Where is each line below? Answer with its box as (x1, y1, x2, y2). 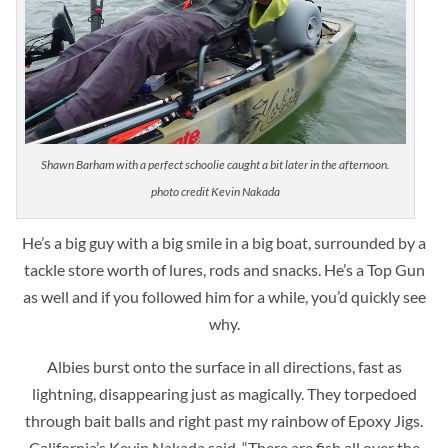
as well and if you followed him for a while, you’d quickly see (22, 286, 426, 306)
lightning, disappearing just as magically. (31, 383, 307, 403)
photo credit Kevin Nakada (151, 183, 281, 199)
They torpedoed (306, 383, 417, 403)
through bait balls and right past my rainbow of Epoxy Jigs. (25, 410, 423, 430)
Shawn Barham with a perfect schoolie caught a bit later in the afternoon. (41, 156, 391, 172)
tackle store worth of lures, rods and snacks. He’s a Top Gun (23, 259, 425, 279)
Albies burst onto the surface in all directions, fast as (46, 356, 402, 376)
